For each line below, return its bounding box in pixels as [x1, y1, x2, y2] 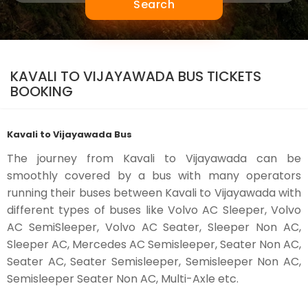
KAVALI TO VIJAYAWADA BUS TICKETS [10, 67, 261, 86]
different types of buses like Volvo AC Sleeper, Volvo [7, 202, 301, 218]
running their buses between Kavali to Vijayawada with [7, 185, 301, 201]
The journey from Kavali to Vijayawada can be [7, 151, 301, 166]
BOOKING [10, 82, 73, 101]
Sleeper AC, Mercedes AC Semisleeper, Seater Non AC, [7, 236, 301, 252]
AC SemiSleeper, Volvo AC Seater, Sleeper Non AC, [7, 219, 301, 235]
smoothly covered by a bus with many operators [7, 168, 301, 184]
